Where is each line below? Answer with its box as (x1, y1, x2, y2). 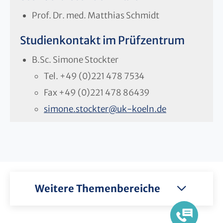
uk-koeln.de (117, 103, 166, 114)
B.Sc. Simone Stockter (32, 54, 118, 65)
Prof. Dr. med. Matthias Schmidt (32, 9, 159, 21)
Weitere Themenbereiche (34, 182, 160, 195)
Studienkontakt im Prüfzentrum (20, 33, 185, 47)
